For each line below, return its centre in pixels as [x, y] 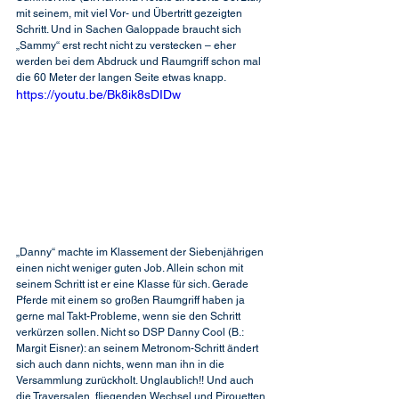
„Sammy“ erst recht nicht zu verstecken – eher [127, 45]
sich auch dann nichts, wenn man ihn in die [122, 364]
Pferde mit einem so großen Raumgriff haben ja [132, 300]
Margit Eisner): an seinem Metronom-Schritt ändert [138, 348]
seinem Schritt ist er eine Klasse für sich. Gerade [134, 284]
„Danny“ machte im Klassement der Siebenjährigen [141, 252]
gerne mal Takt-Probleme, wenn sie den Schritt [130, 316]
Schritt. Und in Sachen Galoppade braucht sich [130, 29]
